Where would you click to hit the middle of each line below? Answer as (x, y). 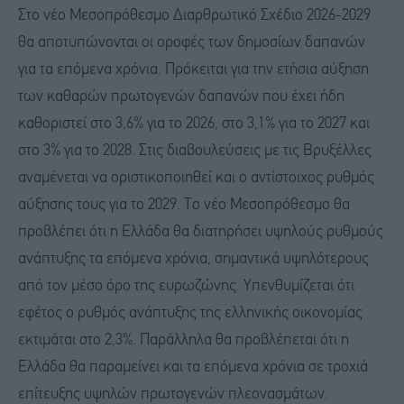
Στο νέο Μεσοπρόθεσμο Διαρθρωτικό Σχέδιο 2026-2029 (194, 16)
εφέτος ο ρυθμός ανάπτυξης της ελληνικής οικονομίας (190, 314)
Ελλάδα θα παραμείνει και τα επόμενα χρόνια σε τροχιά (193, 368)
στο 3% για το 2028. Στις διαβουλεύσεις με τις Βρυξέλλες (195, 151)
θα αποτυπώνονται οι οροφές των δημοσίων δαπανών (192, 43)
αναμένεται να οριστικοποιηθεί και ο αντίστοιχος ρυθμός (196, 179)
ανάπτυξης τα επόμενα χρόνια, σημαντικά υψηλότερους (193, 260)
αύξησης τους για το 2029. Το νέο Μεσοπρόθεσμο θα (184, 206)
